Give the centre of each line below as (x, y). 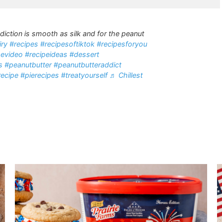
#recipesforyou (122, 44)
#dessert (84, 54)
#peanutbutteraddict (87, 65)
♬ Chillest (126, 75)
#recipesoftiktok (67, 44)
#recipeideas (46, 54)
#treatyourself (84, 75)
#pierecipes (40, 75)
